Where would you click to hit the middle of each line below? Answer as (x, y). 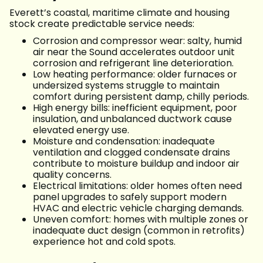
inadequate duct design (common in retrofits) (139, 231)
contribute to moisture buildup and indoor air (136, 164)
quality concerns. (72, 175)
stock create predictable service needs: (102, 24)
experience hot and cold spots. (104, 242)
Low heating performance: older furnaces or (135, 75)
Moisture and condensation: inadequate (124, 141)
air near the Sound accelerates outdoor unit (134, 52)
